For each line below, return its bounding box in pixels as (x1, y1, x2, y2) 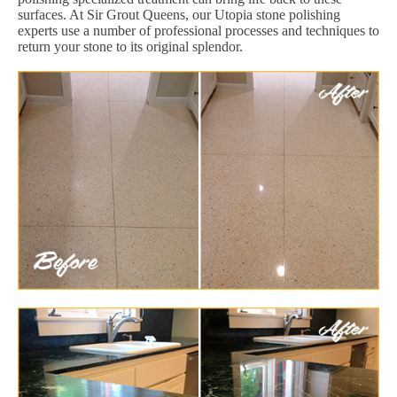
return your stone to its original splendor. (18, 38, 243, 54)
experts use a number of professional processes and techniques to (18, 22, 379, 38)
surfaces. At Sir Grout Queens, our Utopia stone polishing (18, 6, 340, 22)
